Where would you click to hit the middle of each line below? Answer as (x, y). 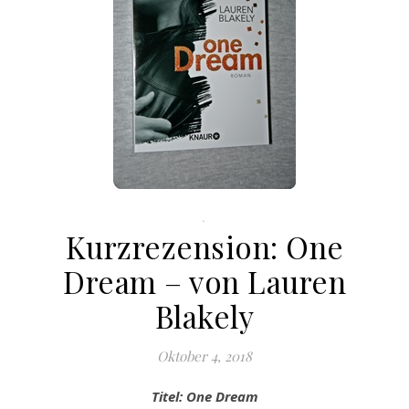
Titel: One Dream (208, 396)
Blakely (204, 316)
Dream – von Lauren (204, 281)
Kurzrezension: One (204, 246)
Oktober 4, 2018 (204, 356)
